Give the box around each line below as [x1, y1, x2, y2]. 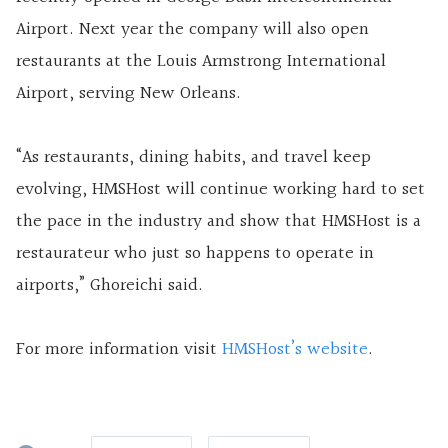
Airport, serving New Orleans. [16, 78, 241, 108]
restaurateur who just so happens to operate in [16, 238, 374, 268]
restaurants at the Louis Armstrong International [16, 46, 386, 76]
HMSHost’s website [222, 334, 368, 364]
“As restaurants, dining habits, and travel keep [16, 142, 371, 172]
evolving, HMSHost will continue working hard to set [16, 174, 425, 204]
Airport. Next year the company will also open [16, 14, 369, 44]
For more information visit [16, 334, 222, 364]
